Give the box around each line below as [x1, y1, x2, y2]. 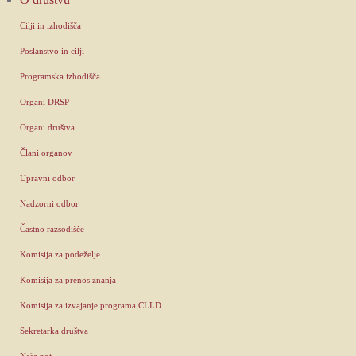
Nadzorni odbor [20, 198, 79, 208]
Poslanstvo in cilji [20, 45, 84, 56]
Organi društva [20, 122, 75, 132]
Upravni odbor [20, 172, 75, 183]
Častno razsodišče [20, 223, 84, 234]
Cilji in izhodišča [20, 20, 81, 30]
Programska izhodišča [20, 71, 100, 81]
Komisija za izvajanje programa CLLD [20, 300, 161, 310]
